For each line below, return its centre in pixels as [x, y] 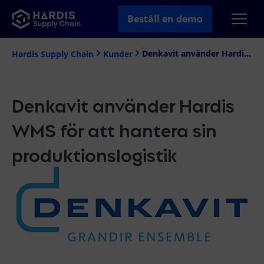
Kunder [118, 54]
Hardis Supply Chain [53, 54]
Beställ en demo [165, 19]
